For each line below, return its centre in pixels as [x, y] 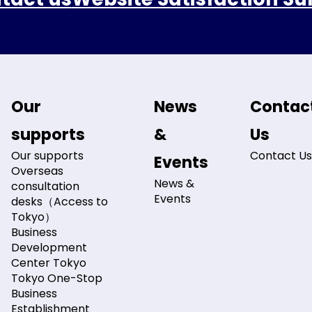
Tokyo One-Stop [57, 278]
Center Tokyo [49, 263]
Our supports [48, 155]
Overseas [38, 171]
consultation [46, 186]
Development [49, 247]
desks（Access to [60, 201]
